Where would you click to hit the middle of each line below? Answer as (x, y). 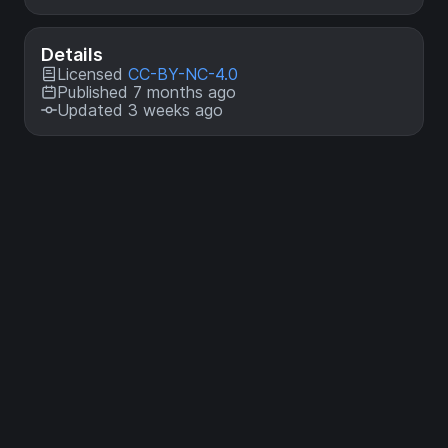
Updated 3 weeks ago (140, 110)
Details (72, 54)
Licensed (92, 74)
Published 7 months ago (146, 92)
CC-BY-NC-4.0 (183, 74)
